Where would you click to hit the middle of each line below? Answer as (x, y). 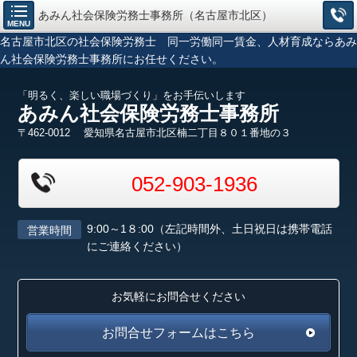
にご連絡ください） (137, 246)
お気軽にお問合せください (178, 296)
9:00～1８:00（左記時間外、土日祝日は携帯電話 (210, 229)
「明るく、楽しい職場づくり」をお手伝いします (132, 95)
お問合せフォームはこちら (178, 333)
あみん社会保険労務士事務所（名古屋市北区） (161, 15)
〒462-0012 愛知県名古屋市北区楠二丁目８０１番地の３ (155, 133)
